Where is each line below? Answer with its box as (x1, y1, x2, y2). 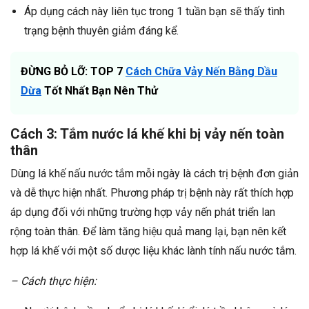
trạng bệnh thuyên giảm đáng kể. (24, 24, 179, 38)
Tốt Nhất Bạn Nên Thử (41, 84, 158, 98)
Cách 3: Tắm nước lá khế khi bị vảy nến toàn (10, 126, 284, 143)
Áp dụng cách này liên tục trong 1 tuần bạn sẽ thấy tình (24, 5, 285, 19)
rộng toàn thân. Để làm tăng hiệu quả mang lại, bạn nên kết (10, 225, 286, 239)
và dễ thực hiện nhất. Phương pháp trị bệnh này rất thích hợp (10, 186, 294, 200)
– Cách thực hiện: (10, 275, 97, 288)
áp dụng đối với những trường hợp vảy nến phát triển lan (10, 206, 275, 219)
